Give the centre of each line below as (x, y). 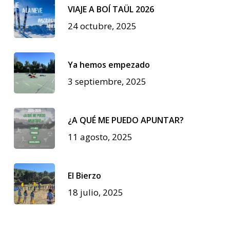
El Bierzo (84, 175)
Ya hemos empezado (109, 64)
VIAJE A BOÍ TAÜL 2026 (111, 9)
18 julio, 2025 (95, 192)
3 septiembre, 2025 (107, 81)
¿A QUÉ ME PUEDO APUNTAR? (126, 120)
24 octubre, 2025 (102, 26)
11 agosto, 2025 (100, 137)
